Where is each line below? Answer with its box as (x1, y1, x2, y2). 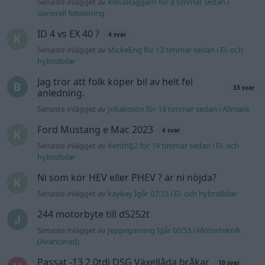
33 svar (232, 84, 254, 92)
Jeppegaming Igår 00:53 (108, 225, 192, 236)
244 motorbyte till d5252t (37, 208, 150, 221)
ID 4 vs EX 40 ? (37, 27, 100, 41)
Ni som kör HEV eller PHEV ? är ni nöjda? (37, 171, 217, 185)
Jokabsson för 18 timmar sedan (108, 104, 218, 115)
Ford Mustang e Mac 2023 (37, 123, 154, 137)
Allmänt (222, 104, 250, 115)
